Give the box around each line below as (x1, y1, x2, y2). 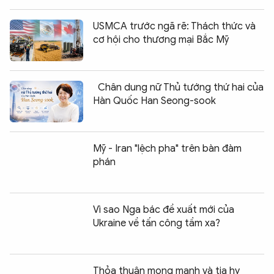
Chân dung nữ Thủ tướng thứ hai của (98, 81, 264, 94)
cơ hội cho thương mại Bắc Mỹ (93, 34, 229, 46)
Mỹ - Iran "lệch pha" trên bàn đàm (93, 143, 242, 155)
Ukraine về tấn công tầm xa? (93, 217, 220, 230)
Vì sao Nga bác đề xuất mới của (93, 204, 234, 217)
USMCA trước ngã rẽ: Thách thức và (93, 20, 256, 33)
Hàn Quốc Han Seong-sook (93, 95, 216, 108)
